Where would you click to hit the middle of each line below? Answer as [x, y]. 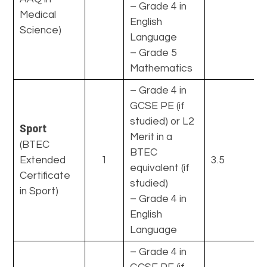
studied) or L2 [162, 121]
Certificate [45, 176]
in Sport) [39, 191]
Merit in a [151, 137]
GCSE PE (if [158, 106]
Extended [43, 160]
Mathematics [162, 68]
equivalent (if [160, 168]
